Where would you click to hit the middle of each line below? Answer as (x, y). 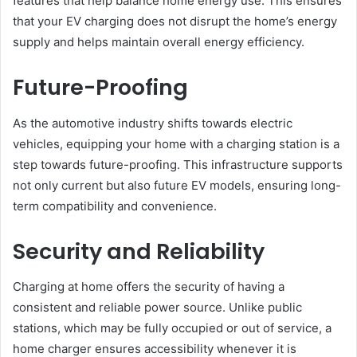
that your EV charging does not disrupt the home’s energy (175, 22)
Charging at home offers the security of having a (149, 287)
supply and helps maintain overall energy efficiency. (159, 42)
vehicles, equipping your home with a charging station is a (176, 143)
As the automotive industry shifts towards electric (153, 123)
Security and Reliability (139, 251)
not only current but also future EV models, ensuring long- (177, 185)
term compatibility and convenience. (115, 206)
